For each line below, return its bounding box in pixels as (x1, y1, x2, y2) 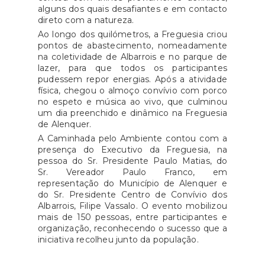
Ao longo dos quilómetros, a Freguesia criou (38, 29, 227, 40)
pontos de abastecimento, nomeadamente (38, 40, 227, 51)
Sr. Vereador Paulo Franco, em (38, 167, 227, 178)
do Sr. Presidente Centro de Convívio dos (38, 189, 227, 201)
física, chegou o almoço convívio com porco (38, 85, 227, 96)
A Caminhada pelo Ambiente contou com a (38, 133, 227, 144)
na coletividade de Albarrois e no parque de (38, 51, 227, 63)
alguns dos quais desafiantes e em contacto (38, 4, 227, 15)
